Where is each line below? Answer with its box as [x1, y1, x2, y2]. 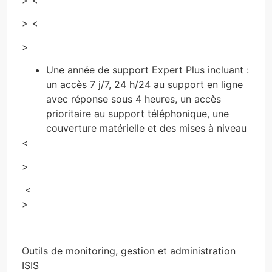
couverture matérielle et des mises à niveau [46, 122, 246, 135]
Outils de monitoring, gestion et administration [22, 244, 236, 257]
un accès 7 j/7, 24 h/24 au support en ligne [46, 78, 243, 91]
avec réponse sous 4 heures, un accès [46, 93, 221, 106]
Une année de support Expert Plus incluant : [46, 64, 249, 76]
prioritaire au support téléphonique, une [46, 107, 229, 120]
